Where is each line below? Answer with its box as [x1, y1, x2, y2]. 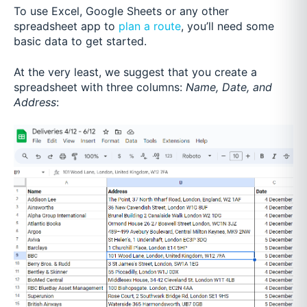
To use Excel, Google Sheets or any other [14, 4, 229, 19]
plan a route [119, 19, 181, 34]
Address [14, 95, 56, 109]
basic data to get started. [14, 34, 150, 49]
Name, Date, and [186, 79, 272, 94]
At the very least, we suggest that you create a [14, 64, 257, 79]
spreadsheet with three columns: [14, 79, 182, 94]
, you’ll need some [181, 19, 274, 34]
